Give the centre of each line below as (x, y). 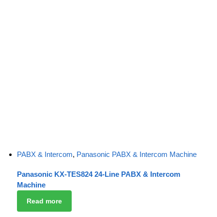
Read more (44, 201)
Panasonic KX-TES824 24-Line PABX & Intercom (99, 174)
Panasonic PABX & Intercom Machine (137, 154)
